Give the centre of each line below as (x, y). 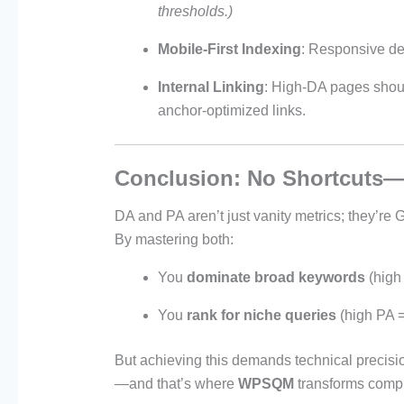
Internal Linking (211, 87)
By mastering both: (174, 240)
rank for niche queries (261, 316)
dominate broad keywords (275, 278)
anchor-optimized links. (231, 111)
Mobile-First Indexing (229, 50)
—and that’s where (176, 384)
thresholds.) (195, 12)
